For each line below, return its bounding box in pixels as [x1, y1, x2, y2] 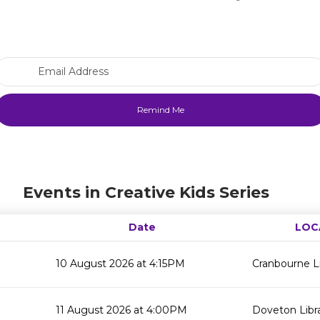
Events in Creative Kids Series [23, 183, 270, 202]
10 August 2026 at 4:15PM [56, 257, 185, 270]
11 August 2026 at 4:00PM [56, 304, 187, 316]
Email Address [159, 57, 230, 70]
